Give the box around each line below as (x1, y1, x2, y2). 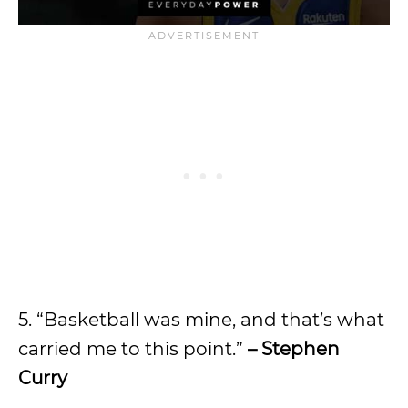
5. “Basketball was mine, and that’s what (18, 309, 384, 331)
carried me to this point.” (18, 338, 243, 361)
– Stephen (243, 338, 340, 361)
